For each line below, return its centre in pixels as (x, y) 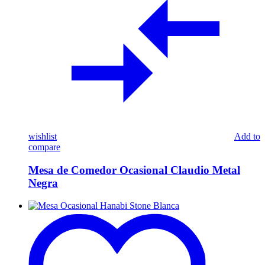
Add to (247, 136)
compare (44, 147)
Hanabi (41, 237)
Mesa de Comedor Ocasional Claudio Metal (134, 170)
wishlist (43, 136)
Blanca (41, 258)
